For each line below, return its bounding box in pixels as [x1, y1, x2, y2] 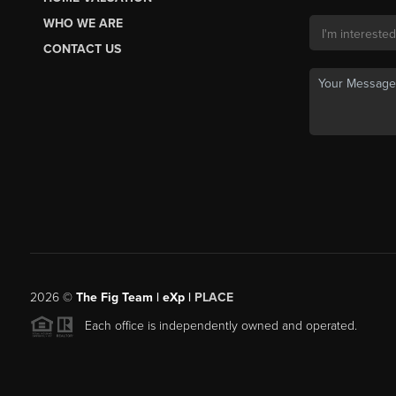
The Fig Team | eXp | [75, 288, 194, 308]
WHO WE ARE [42, 14, 123, 34]
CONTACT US [42, 40, 121, 59]
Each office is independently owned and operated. [73, 316, 357, 336]
